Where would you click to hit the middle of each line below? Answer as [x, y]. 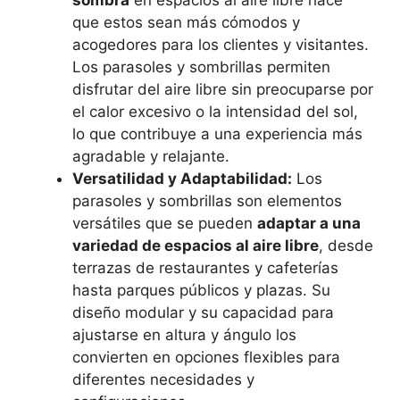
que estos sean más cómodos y [186, 22]
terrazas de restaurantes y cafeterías [205, 268]
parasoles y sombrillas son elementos [207, 201]
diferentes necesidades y [163, 379]
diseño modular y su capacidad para [203, 312]
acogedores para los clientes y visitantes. [221, 45]
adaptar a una [309, 223]
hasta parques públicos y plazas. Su [201, 290]
